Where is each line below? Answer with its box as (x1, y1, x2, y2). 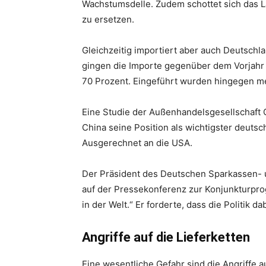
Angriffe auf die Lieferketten (82, 230, 250, 245)
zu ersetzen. (82, 14, 134, 25)
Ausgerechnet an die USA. (82, 137, 192, 148)
